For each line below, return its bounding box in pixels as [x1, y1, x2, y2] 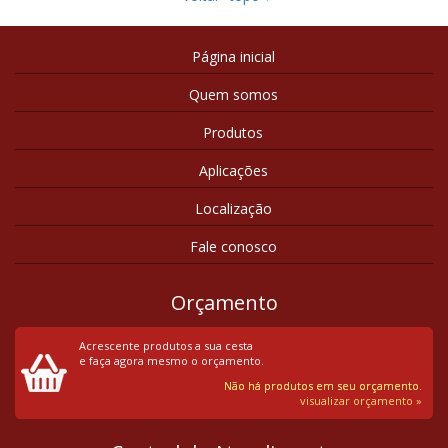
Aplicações [198, 161, 268, 180]
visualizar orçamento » [300, 393, 422, 408]
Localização [194, 199, 272, 218]
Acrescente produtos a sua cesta [79, 338, 253, 353]
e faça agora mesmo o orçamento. [79, 353, 264, 368]
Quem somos [188, 85, 278, 104]
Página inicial [191, 47, 275, 66]
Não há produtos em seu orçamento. [224, 378, 422, 393]
